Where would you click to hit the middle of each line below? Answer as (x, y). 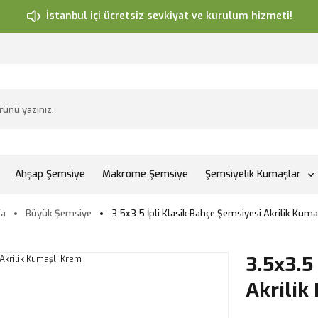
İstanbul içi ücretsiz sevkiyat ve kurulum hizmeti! (169, 16)
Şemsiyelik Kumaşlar (253, 174)
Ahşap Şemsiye (50, 174)
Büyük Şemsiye (59, 213)
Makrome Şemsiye (145, 174)
